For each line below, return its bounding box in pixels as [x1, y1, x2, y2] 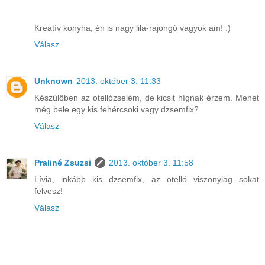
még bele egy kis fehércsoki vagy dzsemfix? [34, 104, 199, 114]
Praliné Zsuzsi [34, 157, 91, 167]
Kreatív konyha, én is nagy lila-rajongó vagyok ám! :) [34, 22, 231, 33]
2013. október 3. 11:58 [109, 157, 193, 167]
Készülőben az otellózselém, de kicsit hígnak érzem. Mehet [34, 92, 259, 102]
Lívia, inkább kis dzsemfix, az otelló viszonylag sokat [34, 174, 259, 184]
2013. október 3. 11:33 [76, 76, 161, 86]
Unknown [34, 76, 73, 86]
